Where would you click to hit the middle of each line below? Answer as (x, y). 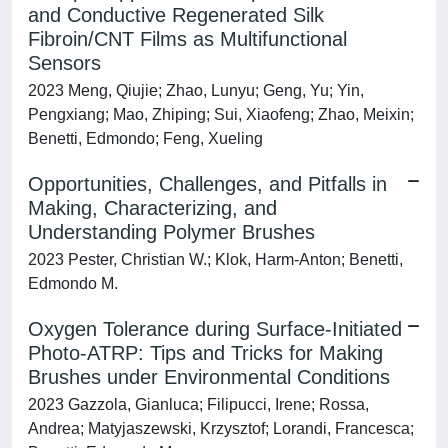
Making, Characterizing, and (152, 208)
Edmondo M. (73, 283)
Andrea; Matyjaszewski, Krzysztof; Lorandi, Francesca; (221, 428)
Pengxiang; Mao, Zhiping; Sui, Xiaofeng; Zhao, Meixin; (221, 114)
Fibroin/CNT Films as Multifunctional (187, 39)
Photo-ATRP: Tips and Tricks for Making (205, 353)
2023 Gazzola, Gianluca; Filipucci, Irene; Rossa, (198, 404)
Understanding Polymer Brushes (171, 232)
